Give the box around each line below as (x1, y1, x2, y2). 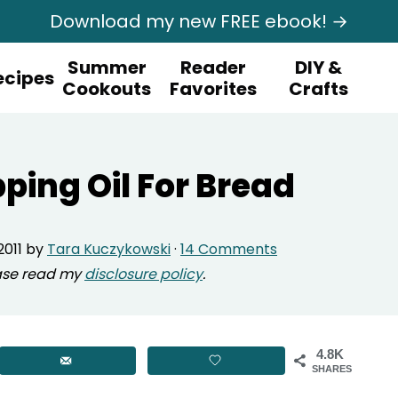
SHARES (312, 363, 352, 374)
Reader (179, 55, 246, 80)
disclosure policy (84, 264, 203, 284)
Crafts (289, 76, 349, 101)
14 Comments (180, 239, 277, 259)
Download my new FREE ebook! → (50, 9, 348, 34)
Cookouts (62, 76, 152, 101)
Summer (67, 55, 147, 80)
